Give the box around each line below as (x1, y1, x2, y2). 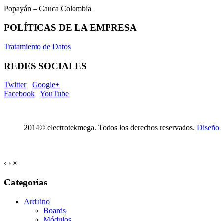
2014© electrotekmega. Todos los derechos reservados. (24, 123, 197, 132)
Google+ (32, 80, 60, 89)
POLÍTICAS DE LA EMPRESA (4, 22, 137, 33)
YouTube (40, 89, 69, 98)
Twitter (4, 80, 26, 89)
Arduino (24, 197, 50, 206)
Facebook (4, 89, 35, 98)
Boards (43, 206, 66, 215)
